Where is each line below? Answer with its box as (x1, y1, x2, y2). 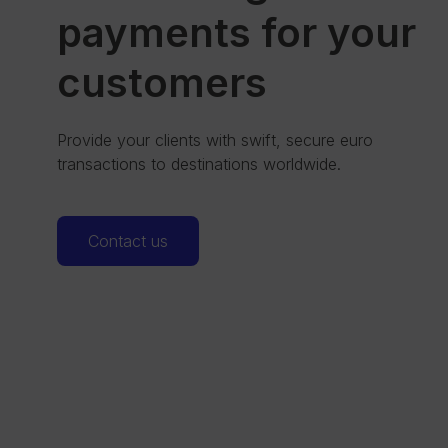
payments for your (57, 8, 416, 57)
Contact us (88, 231, 168, 251)
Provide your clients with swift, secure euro (57, 130, 373, 150)
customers (57, 58, 267, 107)
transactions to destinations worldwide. (57, 154, 341, 174)
